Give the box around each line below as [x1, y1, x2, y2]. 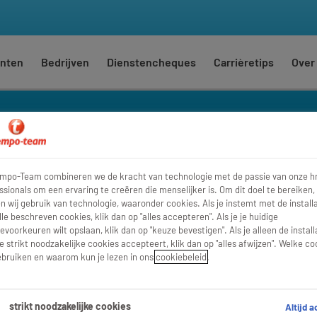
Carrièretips [214, 55, 274, 69]
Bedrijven [41, 55, 89, 69]
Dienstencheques [107, 55, 196, 69]
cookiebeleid [155, 251, 207, 263]
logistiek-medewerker [45, 146, 139, 158]
